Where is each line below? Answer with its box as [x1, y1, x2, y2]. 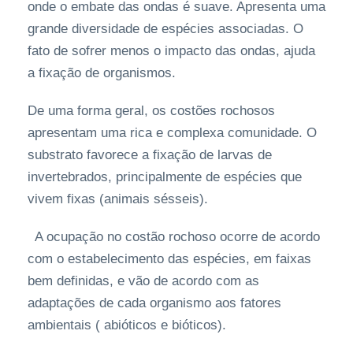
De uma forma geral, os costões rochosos [28, 103, 275, 119]
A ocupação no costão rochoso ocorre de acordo [28, 229, 320, 245]
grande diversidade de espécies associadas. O [28, 21, 303, 37]
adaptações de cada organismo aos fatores [28, 295, 281, 311]
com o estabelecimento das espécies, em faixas [28, 251, 311, 267]
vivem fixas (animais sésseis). [28, 191, 212, 207]
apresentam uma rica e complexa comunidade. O [28, 125, 317, 141]
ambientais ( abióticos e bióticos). [28, 318, 226, 333]
